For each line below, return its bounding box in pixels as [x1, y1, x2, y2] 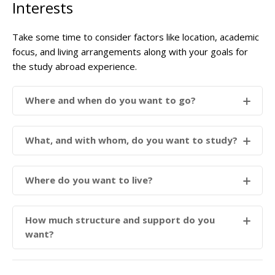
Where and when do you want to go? [25, 94, 196, 107]
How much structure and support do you [25, 214, 215, 227]
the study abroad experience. [12, 60, 137, 73]
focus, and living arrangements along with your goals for [12, 45, 248, 58]
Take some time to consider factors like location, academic [12, 31, 259, 44]
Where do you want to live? [25, 174, 155, 187]
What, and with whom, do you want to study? [25, 134, 238, 147]
